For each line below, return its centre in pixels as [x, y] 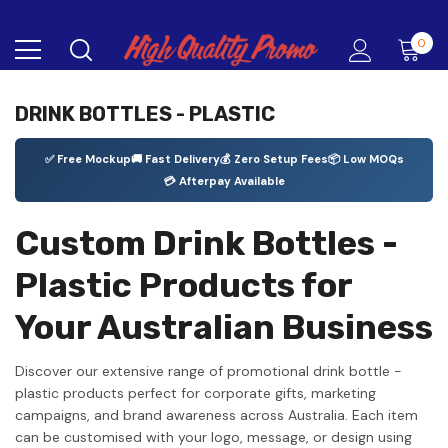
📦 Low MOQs [365, 159]
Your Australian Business [224, 327]
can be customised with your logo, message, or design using [213, 436]
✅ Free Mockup [87, 159]
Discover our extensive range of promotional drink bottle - [208, 370]
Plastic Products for [183, 285]
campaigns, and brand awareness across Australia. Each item [216, 414]
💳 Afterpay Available [224, 181]
